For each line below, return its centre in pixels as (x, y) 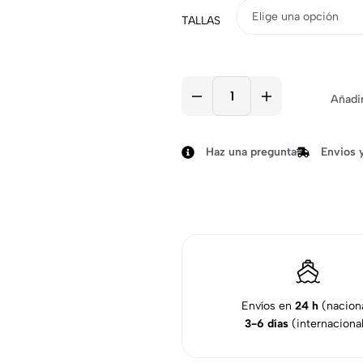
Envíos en (268, 306)
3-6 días (266, 324)
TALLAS (201, 21)
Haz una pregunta (251, 152)
